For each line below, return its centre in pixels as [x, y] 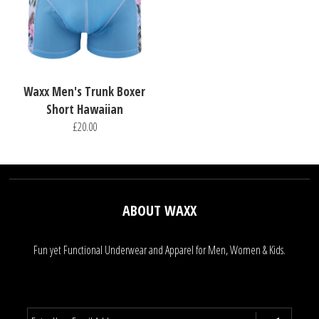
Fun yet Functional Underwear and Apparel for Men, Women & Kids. [159, 250]
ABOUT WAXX [159, 210]
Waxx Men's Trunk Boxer [85, 91]
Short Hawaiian [84, 109]
